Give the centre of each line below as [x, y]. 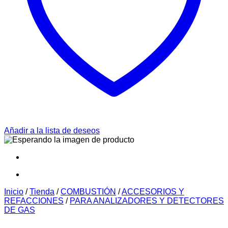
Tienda [42, 192]
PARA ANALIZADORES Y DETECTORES [147, 201]
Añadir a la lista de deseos [52, 131]
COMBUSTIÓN [88, 192]
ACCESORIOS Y [153, 192]
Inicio [14, 192]
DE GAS [20, 210]
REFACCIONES [34, 201]
